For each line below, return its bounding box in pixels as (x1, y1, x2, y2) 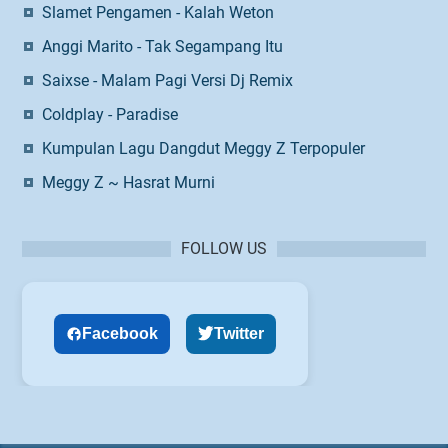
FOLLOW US (181, 239, 267, 259)
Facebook (82, 325, 158, 343)
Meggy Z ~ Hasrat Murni (42, 173, 215, 193)
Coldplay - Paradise (42, 105, 178, 125)
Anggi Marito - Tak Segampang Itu (42, 37, 283, 57)
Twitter (214, 325, 264, 343)
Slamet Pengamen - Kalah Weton (42, 3, 274, 23)
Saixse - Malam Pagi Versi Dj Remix (42, 71, 293, 91)
